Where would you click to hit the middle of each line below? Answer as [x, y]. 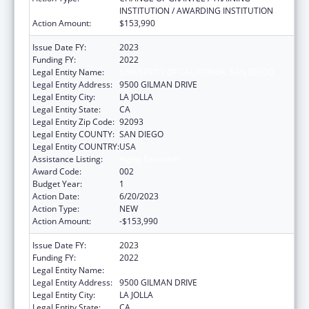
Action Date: [56, 196]
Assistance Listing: [68, 159]
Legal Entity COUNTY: [73, 134]
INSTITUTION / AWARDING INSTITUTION [196, 10]
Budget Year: [57, 183]
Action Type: [56, 208]
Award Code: [57, 171]
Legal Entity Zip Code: [73, 121]
